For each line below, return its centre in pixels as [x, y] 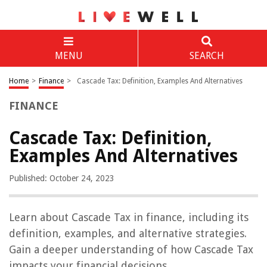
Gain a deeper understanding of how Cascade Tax [131, 249]
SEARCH [207, 56]
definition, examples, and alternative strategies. [128, 233]
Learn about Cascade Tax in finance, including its [129, 217]
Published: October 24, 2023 [62, 178]
